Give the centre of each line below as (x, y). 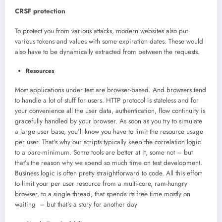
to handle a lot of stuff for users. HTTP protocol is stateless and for (107, 101)
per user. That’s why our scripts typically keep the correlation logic (108, 142)
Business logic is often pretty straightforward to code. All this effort (108, 173)
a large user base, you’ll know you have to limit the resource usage (109, 132)
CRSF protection (40, 11)
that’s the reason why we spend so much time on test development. (109, 163)
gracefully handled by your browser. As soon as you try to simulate (109, 121)
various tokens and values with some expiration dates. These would (109, 42)
